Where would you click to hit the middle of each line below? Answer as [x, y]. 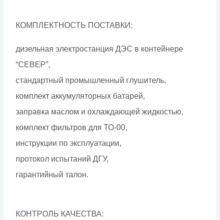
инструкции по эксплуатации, [69, 143]
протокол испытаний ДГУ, [62, 159]
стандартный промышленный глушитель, [91, 81]
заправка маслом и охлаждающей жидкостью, [99, 112]
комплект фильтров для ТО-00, [71, 128]
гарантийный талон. [52, 175]
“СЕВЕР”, [33, 65]
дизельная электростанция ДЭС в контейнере [99, 49]
